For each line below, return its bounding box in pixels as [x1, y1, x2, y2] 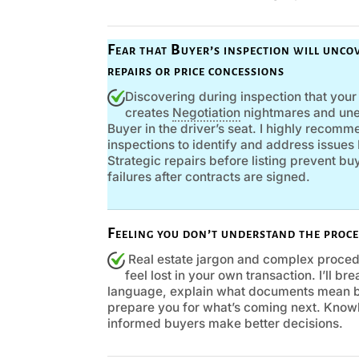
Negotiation [172, 104, 241, 120]
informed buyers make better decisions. [107, 316, 344, 332]
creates [125, 104, 173, 120]
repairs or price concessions [107, 62, 285, 79]
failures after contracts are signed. [107, 168, 311, 184]
